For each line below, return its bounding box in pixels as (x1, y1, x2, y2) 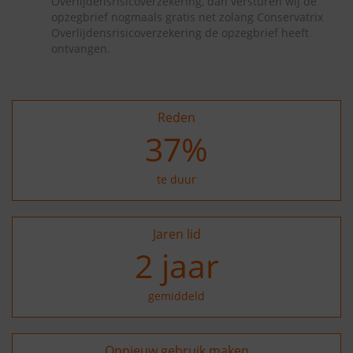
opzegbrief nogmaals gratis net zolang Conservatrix (51, 9, 323, 24)
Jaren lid (152, 225, 201, 243)
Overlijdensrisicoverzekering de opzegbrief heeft (51, 25, 309, 40)
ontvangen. (51, 41, 110, 56)
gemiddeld (148, 288, 205, 303)
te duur (157, 172, 196, 187)
